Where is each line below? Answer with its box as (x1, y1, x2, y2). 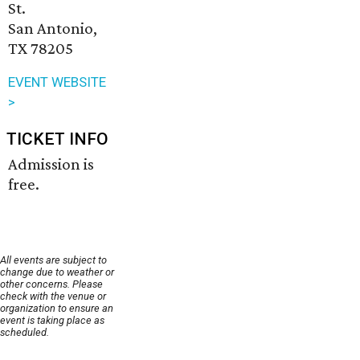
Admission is (8, 154, 94, 174)
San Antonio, (8, 18, 97, 39)
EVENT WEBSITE (8, 74, 106, 91)
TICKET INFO (6, 129, 108, 149)
